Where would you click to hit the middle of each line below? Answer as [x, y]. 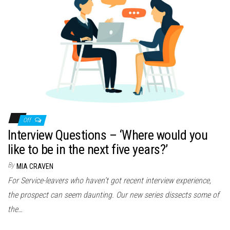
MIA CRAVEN [35, 167]
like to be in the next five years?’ [88, 150]
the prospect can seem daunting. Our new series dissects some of [113, 195]
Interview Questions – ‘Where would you [108, 135]
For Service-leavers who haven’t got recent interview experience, [109, 181]
